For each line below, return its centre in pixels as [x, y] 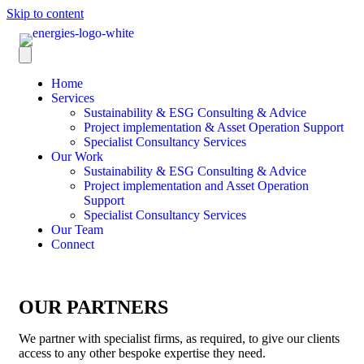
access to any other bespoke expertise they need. [142, 353]
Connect [73, 244]
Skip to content [45, 13]
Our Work [77, 156]
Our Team [77, 230]
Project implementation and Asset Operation [196, 186]
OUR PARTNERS [93, 307]
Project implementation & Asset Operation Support [214, 127]
